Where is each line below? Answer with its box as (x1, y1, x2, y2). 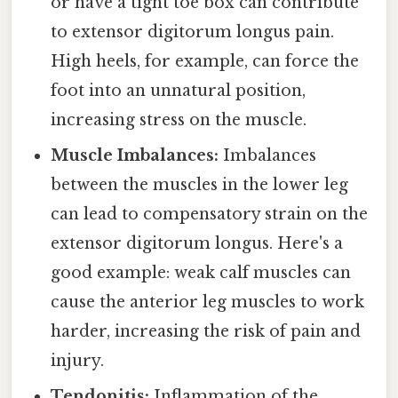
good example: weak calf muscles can (51, 262, 352, 283)
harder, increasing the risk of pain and (51, 321, 362, 341)
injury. (51, 350, 105, 370)
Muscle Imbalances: (51, 145, 219, 165)
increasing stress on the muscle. (51, 109, 307, 130)
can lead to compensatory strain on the (51, 203, 369, 224)
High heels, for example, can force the (51, 51, 360, 71)
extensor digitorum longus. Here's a (51, 233, 344, 253)
